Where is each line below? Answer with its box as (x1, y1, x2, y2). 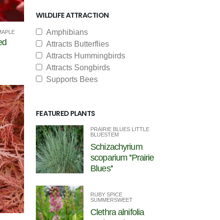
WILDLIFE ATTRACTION (36, 10, 109, 20)
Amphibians (42, 28, 88, 36)
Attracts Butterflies (42, 40, 109, 48)
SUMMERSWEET (90, 197, 133, 203)
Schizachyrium (90, 142, 142, 152)
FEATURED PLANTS (36, 109, 95, 118)
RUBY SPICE (90, 192, 123, 198)
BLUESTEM (90, 132, 119, 137)
